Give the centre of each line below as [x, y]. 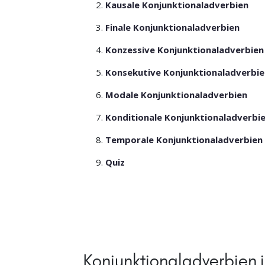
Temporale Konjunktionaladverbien [184, 140]
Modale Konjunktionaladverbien [177, 95]
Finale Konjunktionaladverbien [173, 28]
